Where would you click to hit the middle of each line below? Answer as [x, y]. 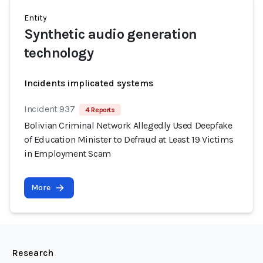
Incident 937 [50, 109]
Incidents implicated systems [89, 83]
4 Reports [100, 110]
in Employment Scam [68, 154]
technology [59, 53]
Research [33, 253]
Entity [36, 18]
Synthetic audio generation [111, 34]
